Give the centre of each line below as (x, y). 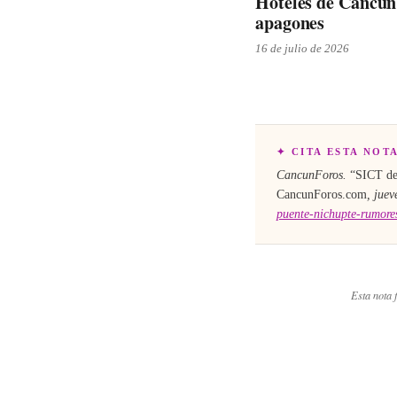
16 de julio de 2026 (302, 48)
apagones (290, 23)
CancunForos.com (322, 195)
